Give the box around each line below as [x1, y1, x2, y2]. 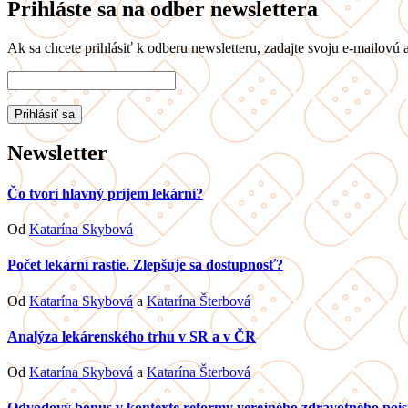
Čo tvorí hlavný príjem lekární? [7, 185, 203, 201]
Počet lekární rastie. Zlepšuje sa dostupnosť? [7, 257, 283, 273]
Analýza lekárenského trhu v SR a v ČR [7, 328, 256, 344]
